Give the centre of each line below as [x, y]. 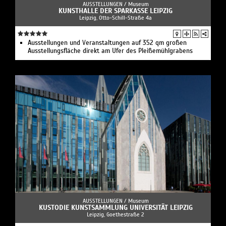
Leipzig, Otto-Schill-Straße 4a [116, 17]
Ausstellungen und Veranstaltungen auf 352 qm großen [107, 43]
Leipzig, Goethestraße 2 [116, 214]
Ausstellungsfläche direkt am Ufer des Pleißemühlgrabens [110, 51]
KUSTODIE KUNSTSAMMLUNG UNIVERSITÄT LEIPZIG [116, 207]
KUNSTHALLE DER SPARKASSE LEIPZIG [116, 11]
